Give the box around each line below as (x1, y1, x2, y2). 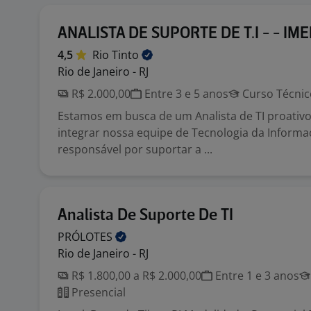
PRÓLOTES (58, 229, 115, 244)
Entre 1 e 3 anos (212, 268, 299, 283)
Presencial (69, 285, 126, 300)
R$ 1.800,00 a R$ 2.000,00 (69, 268, 201, 283)
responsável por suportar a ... (58, 142, 212, 157)
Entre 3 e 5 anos (142, 86, 228, 101)
